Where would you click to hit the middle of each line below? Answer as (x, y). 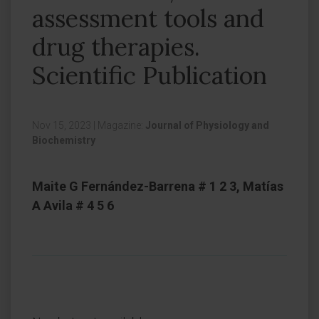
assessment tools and (148, 18)
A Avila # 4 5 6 (73, 205)
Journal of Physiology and (207, 125)
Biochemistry (64, 140)
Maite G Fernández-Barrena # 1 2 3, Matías (158, 186)
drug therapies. (116, 47)
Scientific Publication (150, 75)
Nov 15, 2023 (63, 125)
